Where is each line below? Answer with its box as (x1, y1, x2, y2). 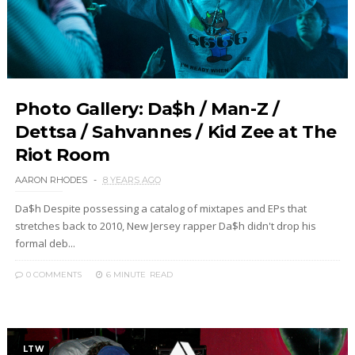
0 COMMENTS (23, 269, 82, 280)
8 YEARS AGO (102, 174, 161, 185)
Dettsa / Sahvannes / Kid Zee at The (14, 121, 337, 143)
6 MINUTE (105, 269, 146, 280)
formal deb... (14, 236, 75, 250)
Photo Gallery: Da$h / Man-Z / (14, 98, 280, 120)
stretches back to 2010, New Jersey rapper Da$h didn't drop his (14, 219, 316, 233)
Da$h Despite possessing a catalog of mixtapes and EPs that (14, 201, 307, 216)
